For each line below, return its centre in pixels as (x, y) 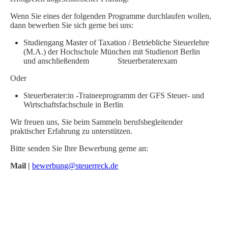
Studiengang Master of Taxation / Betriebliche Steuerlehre (116, 42)
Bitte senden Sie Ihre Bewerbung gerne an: (79, 148)
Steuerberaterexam (147, 61)
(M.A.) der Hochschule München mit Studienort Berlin (112, 51)
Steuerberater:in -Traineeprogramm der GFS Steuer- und (114, 95)
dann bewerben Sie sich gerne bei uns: (72, 25)
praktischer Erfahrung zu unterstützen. (71, 131)
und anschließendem (70, 61)
